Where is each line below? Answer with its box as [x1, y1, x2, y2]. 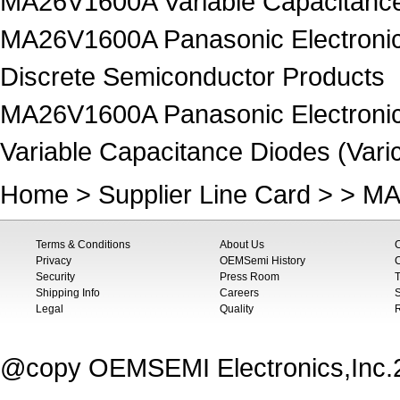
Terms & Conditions [36, 238, 130, 251]
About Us [220, 238, 264, 251]
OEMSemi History [220, 254, 305, 267]
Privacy [36, 254, 71, 267]
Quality [220, 303, 254, 315]
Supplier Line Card [98, 179, 311, 209]
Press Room [220, 271, 279, 283]
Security [36, 271, 75, 283]
